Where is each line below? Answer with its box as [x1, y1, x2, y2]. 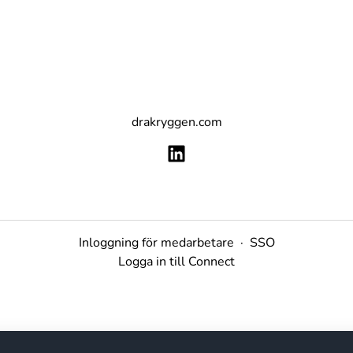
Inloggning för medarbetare [78, 234, 234, 252]
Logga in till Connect [118, 253, 235, 271]
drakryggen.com [131, 113, 222, 131]
